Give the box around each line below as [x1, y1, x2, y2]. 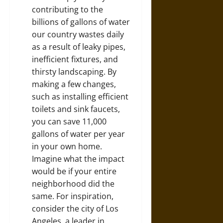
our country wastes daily [32, 29, 124, 40]
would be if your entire [32, 166, 116, 177]
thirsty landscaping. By [32, 66, 116, 77]
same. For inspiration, [32, 191, 113, 202]
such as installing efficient [32, 91, 128, 102]
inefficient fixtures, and [32, 54, 118, 65]
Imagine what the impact [32, 153, 124, 164]
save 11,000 [63, 116, 107, 127]
